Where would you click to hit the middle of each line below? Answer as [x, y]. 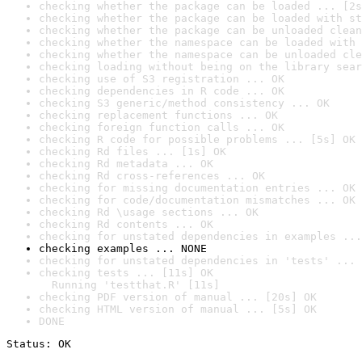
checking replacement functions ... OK [158, 115]
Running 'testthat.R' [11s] [129, 285]
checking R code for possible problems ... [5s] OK [197, 139]
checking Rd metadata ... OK [126, 164]
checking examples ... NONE [123, 248]
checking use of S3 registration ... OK [162, 79]
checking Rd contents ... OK [126, 224]
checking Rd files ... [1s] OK [133, 152]
